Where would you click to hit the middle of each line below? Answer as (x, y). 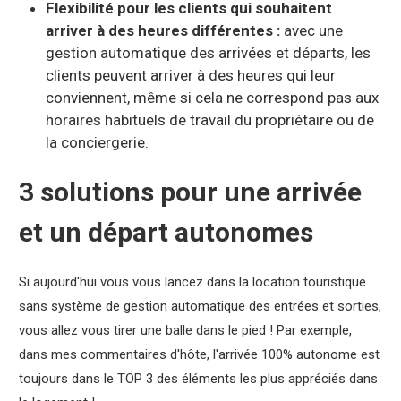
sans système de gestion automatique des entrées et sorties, (200, 306)
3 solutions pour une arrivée (190, 192)
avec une (311, 30)
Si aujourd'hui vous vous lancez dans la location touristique (192, 282)
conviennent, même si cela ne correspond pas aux (212, 98)
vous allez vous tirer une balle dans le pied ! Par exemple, (185, 330)
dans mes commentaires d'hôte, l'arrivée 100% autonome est (199, 354)
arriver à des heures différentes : (162, 30)
